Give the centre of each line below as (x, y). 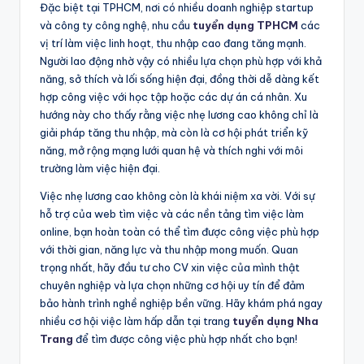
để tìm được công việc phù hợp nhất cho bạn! (185, 338)
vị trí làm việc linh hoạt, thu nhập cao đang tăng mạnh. (173, 43)
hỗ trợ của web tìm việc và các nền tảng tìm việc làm (172, 213)
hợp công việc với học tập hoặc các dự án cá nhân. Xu (173, 96)
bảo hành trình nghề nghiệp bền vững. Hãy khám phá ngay (181, 303)
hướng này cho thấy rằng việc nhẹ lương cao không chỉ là (179, 114)
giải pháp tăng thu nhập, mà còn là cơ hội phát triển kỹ (174, 132)
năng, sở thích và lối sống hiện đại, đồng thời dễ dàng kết (180, 78)
